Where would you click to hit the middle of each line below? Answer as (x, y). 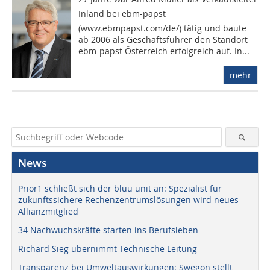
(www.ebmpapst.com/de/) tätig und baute (163, 28)
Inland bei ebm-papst (122, 14)
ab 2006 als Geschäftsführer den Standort (163, 40)
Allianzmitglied (48, 212)
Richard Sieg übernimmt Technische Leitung (108, 249)
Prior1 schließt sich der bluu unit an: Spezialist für (120, 189)
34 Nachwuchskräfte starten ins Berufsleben (108, 230)
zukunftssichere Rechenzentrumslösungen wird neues (128, 200)
